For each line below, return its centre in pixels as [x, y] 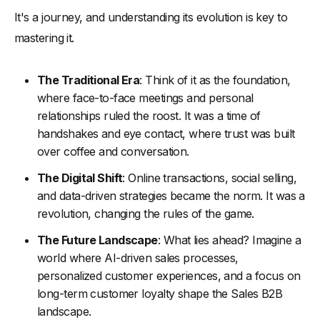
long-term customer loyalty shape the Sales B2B [160, 293]
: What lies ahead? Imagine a [229, 240]
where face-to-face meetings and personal [145, 97]
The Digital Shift [80, 177]
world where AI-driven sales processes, [138, 257]
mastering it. [44, 37]
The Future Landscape [97, 240]
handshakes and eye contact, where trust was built [166, 133]
